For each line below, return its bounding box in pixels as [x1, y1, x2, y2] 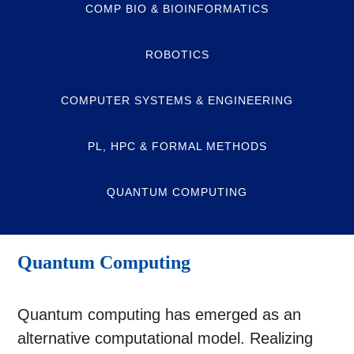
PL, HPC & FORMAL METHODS [87, 140, 267, 153]
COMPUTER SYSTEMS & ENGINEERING [61, 94, 293, 107]
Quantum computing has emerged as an [17, 306, 302, 324]
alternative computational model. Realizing [17, 330, 314, 348]
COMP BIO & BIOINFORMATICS [85, 2, 269, 15]
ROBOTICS [145, 48, 209, 61]
